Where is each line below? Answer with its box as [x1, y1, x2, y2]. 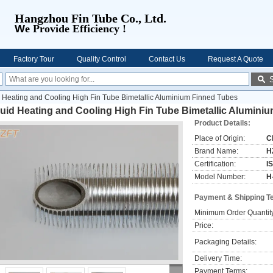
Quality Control [77, 55, 126, 63]
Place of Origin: [194, 134, 245, 143]
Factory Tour [13, 55, 54, 63]
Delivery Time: [194, 254, 242, 263]
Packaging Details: [194, 238, 257, 246]
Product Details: [194, 119, 250, 127]
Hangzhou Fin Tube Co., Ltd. [15, 12, 169, 25]
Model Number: [194, 172, 246, 181]
